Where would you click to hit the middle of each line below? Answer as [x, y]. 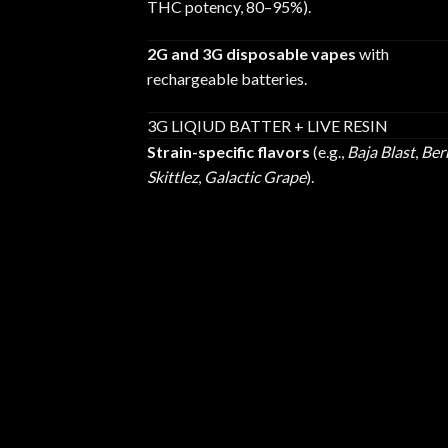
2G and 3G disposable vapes [251, 54]
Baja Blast [381, 152]
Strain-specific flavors [228, 152]
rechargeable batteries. [227, 79]
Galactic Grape [255, 177]
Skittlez [172, 177]
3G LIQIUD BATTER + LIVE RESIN [267, 126]
